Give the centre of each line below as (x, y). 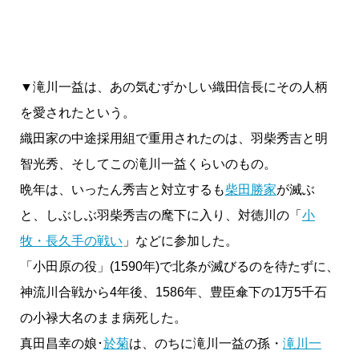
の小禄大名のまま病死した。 (103, 318)
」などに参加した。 (180, 241)
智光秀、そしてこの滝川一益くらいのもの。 (148, 164)
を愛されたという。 (77, 113)
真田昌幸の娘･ (61, 344)
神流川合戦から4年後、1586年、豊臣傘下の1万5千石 (173, 292)
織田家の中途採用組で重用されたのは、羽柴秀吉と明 (173, 139)
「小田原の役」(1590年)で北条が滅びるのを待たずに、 (179, 267)
